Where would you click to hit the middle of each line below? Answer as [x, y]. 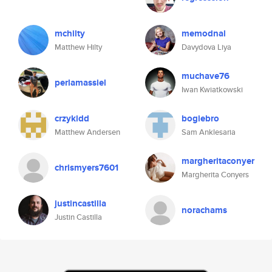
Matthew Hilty [78, 47]
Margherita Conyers [215, 175]
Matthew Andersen [87, 132]
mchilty [70, 33]
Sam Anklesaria [209, 132]
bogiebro [200, 118]
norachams [204, 210]
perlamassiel [80, 83]
